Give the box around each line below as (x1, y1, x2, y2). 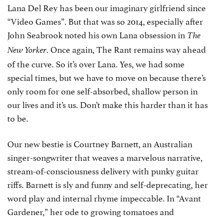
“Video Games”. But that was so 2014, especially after (7, 14, 203, 27)
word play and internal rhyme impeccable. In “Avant (7, 191, 201, 204)
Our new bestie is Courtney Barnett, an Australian (7, 137, 192, 150)
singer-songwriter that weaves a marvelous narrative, (7, 150, 202, 163)
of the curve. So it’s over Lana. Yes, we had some (7, 57, 185, 70)
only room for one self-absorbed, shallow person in (7, 84, 198, 97)
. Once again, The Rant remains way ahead (46, 42, 206, 55)
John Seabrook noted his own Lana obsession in (7, 28, 187, 41)
